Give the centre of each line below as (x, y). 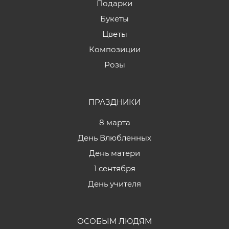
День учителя (114, 184)
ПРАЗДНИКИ (114, 102)
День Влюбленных (114, 138)
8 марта (114, 123)
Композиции (114, 50)
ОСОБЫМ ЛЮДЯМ (114, 221)
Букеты (114, 19)
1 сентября (114, 169)
